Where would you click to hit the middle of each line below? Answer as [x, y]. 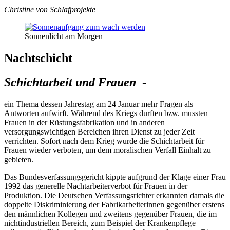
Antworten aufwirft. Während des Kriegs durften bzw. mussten [106, 113]
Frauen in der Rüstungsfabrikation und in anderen [84, 123]
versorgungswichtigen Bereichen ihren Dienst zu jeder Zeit [99, 132]
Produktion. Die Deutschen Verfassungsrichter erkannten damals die [114, 196]
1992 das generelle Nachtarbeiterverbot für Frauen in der [96, 186]
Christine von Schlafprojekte [50, 10]
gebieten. [19, 160]
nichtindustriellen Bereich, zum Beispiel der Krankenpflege [100, 223]
